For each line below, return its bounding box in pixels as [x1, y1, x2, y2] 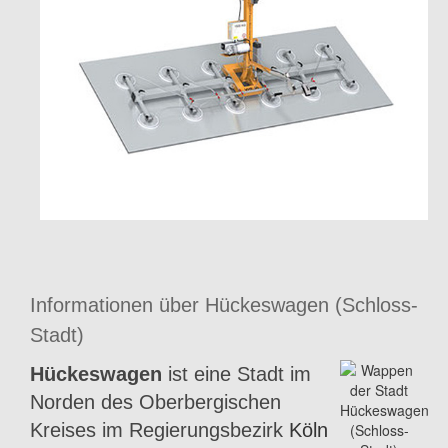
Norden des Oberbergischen [30, 390, 281, 413]
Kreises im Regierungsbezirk [30, 418, 289, 441]
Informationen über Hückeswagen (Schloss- [30, 293, 418, 316]
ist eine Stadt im [162, 362, 311, 385]
